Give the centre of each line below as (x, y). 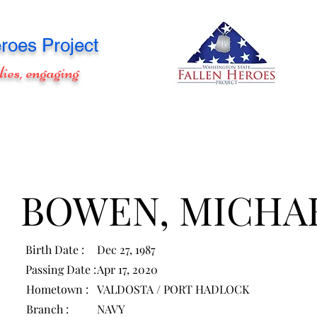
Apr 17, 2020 (128, 269)
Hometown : (58, 289)
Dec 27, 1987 (127, 249)
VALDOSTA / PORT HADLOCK (173, 289)
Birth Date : (55, 249)
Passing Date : (61, 269)
